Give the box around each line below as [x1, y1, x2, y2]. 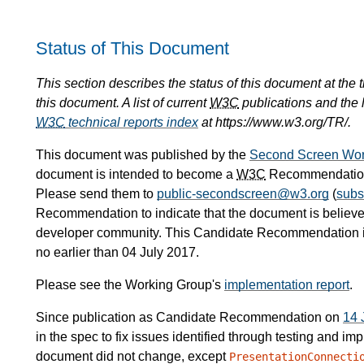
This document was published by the [36, 148, 249, 162]
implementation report [224, 278, 349, 292]
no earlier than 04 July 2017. [36, 245, 199, 260]
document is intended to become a [36, 167, 236, 182]
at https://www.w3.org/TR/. [198, 115, 351, 130]
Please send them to [36, 187, 157, 201]
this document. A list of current [36, 96, 210, 110]
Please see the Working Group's [36, 278, 224, 292]
